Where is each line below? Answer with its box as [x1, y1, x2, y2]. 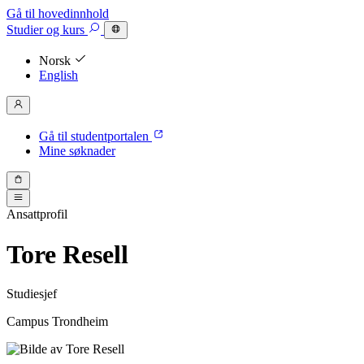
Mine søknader [39, 143, 115, 158]
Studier [6, 23, 43, 37]
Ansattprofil [6, 207, 67, 222]
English [39, 68, 78, 83]
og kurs [43, 23, 88, 37]
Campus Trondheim [6, 314, 108, 329]
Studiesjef [6, 287, 57, 301]
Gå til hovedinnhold [6, 6, 109, 20]
